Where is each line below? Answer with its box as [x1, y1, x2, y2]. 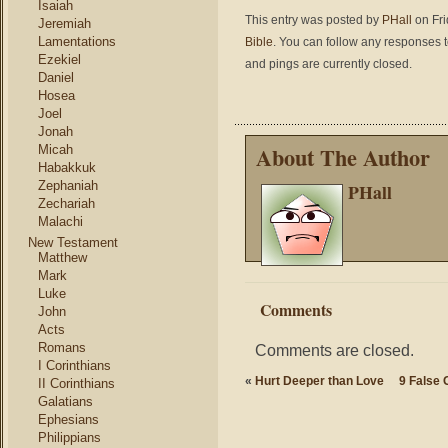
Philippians [38, 430, 101, 445]
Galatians [38, 394, 93, 409]
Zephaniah [38, 178, 98, 193]
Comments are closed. [255, 341, 414, 359]
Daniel [38, 70, 74, 85]
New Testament [28, 235, 118, 250]
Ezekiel [38, 52, 81, 67]
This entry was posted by [245, 13, 382, 27]
